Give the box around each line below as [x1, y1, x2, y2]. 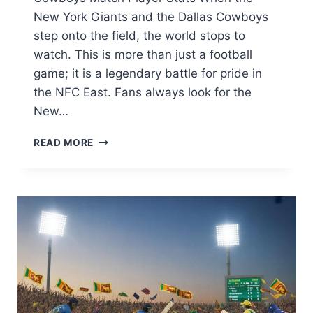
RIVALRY [93, 280, 138, 292]
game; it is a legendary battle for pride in [34, 66, 262, 81]
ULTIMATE [93, 265, 145, 277]
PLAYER [93, 236, 133, 248]
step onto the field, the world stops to [34, 29, 245, 43]
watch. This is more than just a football [34, 48, 252, 62]
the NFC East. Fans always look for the [34, 85, 252, 100]
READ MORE [34, 137, 94, 149]
